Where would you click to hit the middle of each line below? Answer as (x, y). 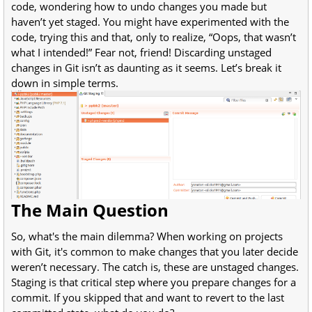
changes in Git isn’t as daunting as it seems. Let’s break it (146, 67)
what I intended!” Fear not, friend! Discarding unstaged (141, 52)
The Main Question (90, 210)
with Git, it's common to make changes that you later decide (155, 252)
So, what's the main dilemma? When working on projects (147, 236)
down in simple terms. (65, 83)
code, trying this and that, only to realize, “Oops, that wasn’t (154, 37)
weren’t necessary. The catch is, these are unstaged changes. (155, 267)
